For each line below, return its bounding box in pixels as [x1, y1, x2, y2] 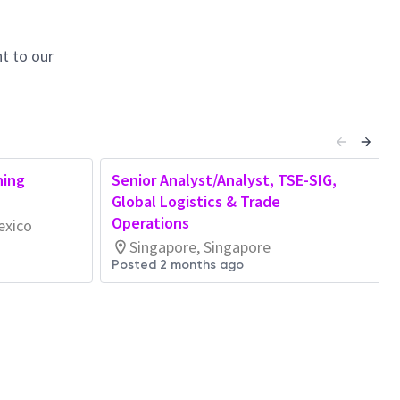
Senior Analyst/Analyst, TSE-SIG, [112, 170, 337, 190]
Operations [112, 212, 189, 233]
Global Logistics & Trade [112, 191, 280, 212]
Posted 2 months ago [112, 257, 244, 272]
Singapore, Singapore [129, 237, 271, 257]
